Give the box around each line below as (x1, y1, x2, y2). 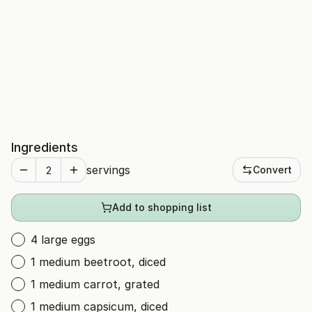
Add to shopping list (111, 201, 212, 213)
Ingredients (11, 140, 78, 155)
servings (86, 163, 130, 177)
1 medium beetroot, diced (31, 255, 166, 269)
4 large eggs (31, 233, 95, 247)
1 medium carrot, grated (31, 277, 159, 291)
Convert (253, 164, 292, 175)
